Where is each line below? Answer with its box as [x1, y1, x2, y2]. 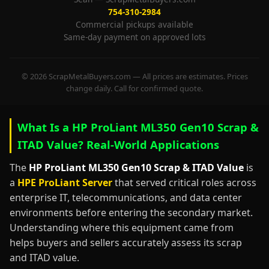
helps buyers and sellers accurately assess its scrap [10, 236, 242, 249]
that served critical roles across [112, 176, 256, 189]
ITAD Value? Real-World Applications [17, 137, 219, 152]
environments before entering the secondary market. [10, 206, 253, 219]
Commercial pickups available [76, 19, 193, 30]
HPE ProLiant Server [17, 176, 112, 189]
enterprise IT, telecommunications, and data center [10, 191, 242, 204]
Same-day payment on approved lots [63, 31, 206, 43]
